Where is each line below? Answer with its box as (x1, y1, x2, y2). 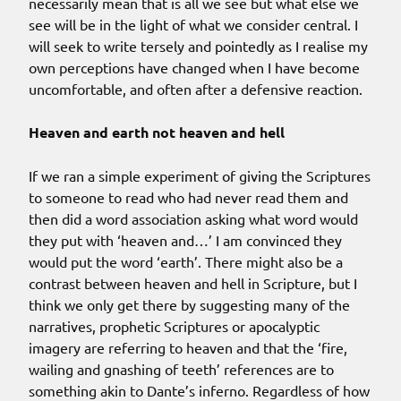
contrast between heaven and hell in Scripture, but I (29, 274, 357, 293)
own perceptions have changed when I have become (29, 58, 360, 77)
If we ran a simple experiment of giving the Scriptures (29, 166, 371, 185)
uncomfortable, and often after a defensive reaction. (29, 80, 363, 98)
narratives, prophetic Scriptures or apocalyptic (29, 317, 320, 336)
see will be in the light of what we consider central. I (29, 15, 358, 34)
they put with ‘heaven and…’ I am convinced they (29, 231, 342, 250)
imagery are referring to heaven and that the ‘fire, (29, 338, 347, 357)
